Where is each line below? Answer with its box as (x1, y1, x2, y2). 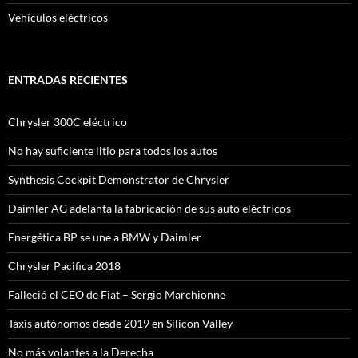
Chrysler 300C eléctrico (8, 115, 127, 129)
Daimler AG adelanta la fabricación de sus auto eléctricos (8, 201, 291, 215)
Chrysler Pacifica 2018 (8, 259, 121, 272)
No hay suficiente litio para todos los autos (8, 144, 217, 157)
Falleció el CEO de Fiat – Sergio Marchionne (8, 288, 225, 301)
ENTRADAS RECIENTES (8, 73, 128, 86)
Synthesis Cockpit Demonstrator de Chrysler (8, 173, 229, 186)
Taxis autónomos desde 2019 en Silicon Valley (8, 316, 233, 330)
